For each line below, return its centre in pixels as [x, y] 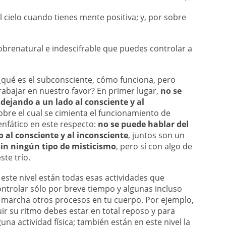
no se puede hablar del [143, 124]
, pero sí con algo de [154, 146]
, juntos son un [156, 135]
